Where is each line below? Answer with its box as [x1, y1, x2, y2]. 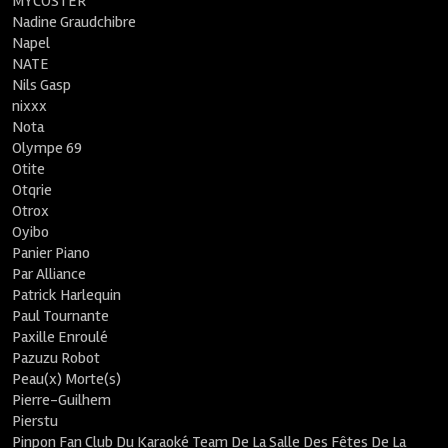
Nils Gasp [12, 75, 72, 95]
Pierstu [12, 411, 59, 431]
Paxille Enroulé [12, 327, 109, 347]
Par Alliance [12, 264, 87, 284]
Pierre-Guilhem [12, 390, 112, 410]
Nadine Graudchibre [12, 12, 137, 32]
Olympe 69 [12, 138, 83, 158]
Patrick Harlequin [12, 285, 122, 305]
